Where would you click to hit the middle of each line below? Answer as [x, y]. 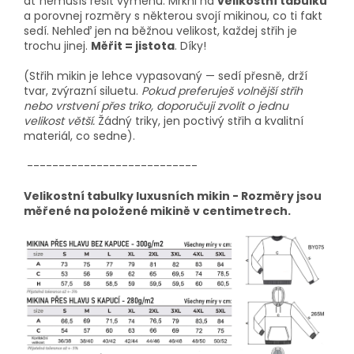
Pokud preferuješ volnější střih [220, 91]
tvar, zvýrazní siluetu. [81, 91]
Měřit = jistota [133, 46]
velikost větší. [61, 121]
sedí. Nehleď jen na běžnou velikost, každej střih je [160, 31]
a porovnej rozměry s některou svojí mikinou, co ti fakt [173, 16]
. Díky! [192, 46]
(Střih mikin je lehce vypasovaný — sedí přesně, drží [166, 76]
